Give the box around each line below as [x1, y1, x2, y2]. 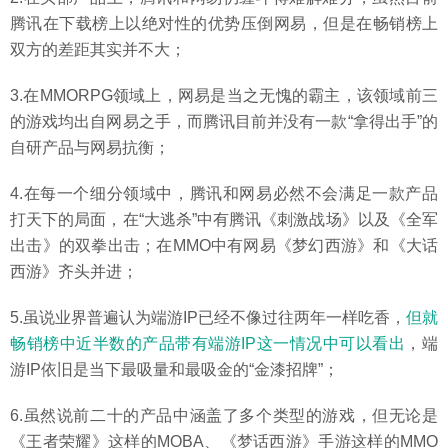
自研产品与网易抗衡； [10, 138, 170, 156]
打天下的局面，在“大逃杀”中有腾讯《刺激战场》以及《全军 [10, 210, 438, 228]
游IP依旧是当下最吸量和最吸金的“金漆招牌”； [10, 360, 339, 378]
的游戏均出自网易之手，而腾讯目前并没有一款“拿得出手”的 [10, 112, 438, 130]
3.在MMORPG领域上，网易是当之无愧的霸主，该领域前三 [10, 86, 438, 104]
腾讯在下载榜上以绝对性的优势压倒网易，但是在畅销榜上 [10, 14, 438, 32]
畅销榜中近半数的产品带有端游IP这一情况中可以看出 [10, 334, 406, 352]
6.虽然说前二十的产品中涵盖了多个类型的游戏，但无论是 [10, 406, 438, 424]
